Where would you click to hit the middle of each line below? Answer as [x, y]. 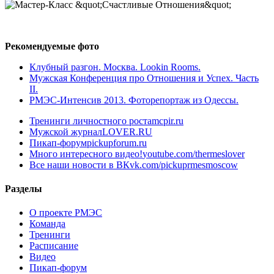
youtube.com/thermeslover [194, 154]
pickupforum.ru [117, 143]
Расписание [54, 246]
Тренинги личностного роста [91, 120]
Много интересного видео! [86, 154]
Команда [47, 224]
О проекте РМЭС [66, 213]
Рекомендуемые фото [52, 46]
